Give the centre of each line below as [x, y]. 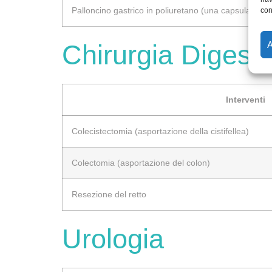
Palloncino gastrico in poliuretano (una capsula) [163, 10]
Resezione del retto [109, 194]
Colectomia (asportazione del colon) [141, 162]
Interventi [245, 99]
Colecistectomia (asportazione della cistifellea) [160, 131]
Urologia [113, 239]
